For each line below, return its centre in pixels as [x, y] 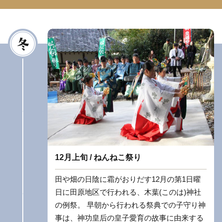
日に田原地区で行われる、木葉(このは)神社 [128, 192]
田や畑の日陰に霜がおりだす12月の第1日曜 [128, 179]
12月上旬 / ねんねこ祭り [98, 158]
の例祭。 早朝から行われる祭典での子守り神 [130, 205]
